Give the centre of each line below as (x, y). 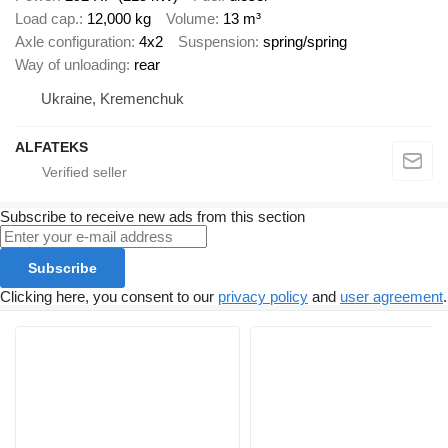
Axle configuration (73, 41)
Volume (190, 18)
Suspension (216, 41)
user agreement (391, 296)
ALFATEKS (51, 147)
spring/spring (305, 41)
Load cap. (47, 18)
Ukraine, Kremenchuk (112, 98)
